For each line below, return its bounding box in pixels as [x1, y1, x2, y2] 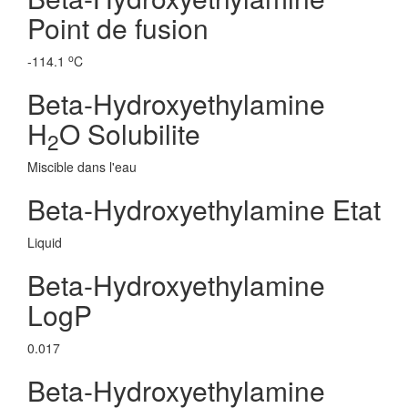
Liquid [27, 233, 62, 251]
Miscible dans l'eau [27, 158, 137, 176]
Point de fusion [27, 8, 209, 47]
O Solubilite [59, 114, 200, 153]
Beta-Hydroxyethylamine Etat [27, 189, 381, 229]
